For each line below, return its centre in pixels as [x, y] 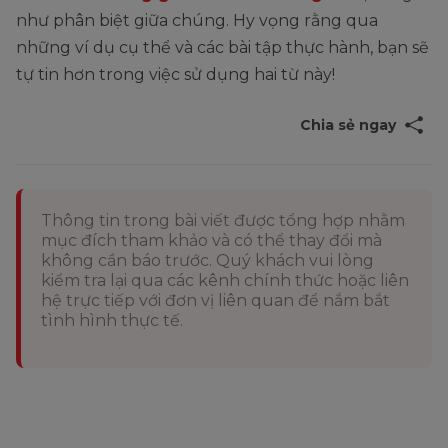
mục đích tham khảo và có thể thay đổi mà [211, 240]
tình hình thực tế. [112, 320]
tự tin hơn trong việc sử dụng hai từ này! [175, 74]
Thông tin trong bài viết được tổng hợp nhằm [223, 220]
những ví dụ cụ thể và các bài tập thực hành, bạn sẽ [222, 47]
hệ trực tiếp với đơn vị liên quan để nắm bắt [215, 300]
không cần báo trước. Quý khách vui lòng [207, 260]
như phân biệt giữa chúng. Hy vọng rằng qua [197, 20]
